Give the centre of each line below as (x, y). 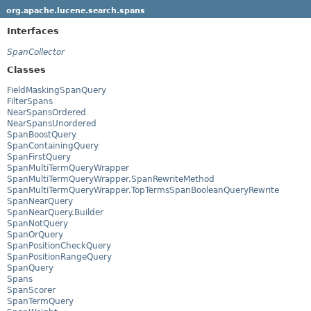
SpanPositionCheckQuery (59, 246)
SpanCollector (36, 52)
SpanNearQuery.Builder (55, 213)
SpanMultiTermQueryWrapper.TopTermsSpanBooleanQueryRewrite (143, 191)
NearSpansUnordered (52, 124)
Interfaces (33, 31)
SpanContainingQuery (53, 146)
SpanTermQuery (40, 302)
